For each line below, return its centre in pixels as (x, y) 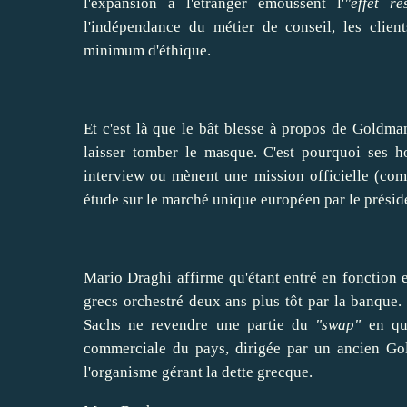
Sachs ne (118, 325)
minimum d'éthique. (147, 51)
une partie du (262, 325)
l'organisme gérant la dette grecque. (198, 372)
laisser (104, 153)
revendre (180, 325)
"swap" (338, 325)
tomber (155, 153)
